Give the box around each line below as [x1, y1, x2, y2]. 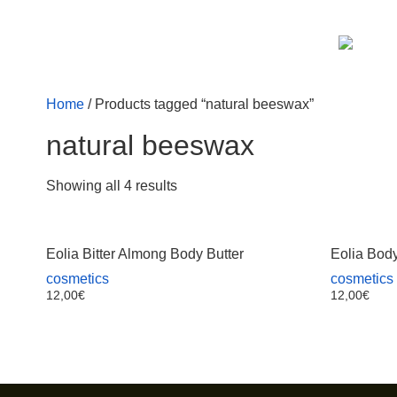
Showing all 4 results [46, 178, 177, 193]
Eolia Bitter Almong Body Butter [46, 246, 244, 261]
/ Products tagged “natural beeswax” [84, 97, 314, 112]
